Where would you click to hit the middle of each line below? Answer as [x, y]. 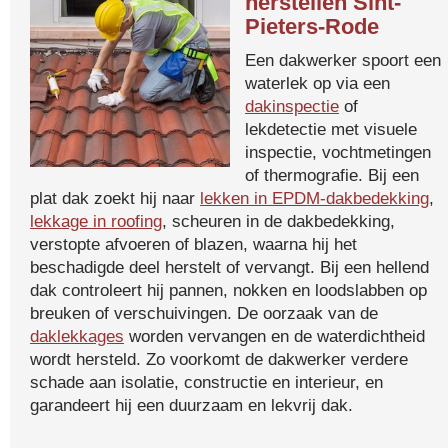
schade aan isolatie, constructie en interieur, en [206, 382]
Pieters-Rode [312, 26]
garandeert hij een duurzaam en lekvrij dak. [191, 405]
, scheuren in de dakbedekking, [278, 221]
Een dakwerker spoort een [343, 60]
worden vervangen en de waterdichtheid [274, 336]
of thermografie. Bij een [332, 175]
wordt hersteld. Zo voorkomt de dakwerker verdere [219, 359]
